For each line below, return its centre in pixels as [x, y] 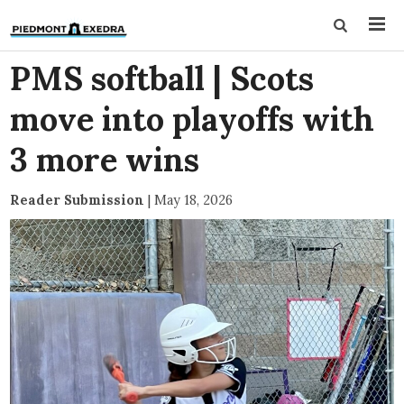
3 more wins [105, 160]
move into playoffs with [193, 119]
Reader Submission [78, 200]
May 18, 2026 [194, 200]
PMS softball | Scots [162, 78]
